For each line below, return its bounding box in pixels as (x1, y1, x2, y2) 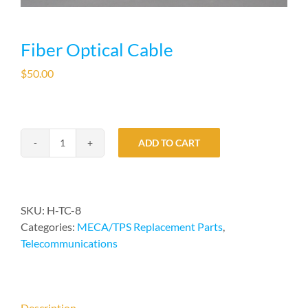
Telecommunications (21, 236, 118, 250)
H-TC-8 (47, 203, 81, 217)
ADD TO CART (138, 137, 200, 149)
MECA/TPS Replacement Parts (77, 219, 223, 233)
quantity (61, 192, 102, 206)
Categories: (21, 219, 77, 233)
